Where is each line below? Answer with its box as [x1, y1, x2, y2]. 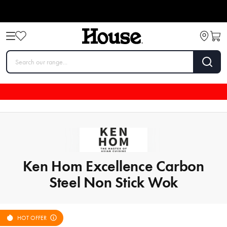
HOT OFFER [17, 214, 47, 221]
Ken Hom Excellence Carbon [23, 156, 204, 175]
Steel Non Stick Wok [49, 172, 178, 192]
